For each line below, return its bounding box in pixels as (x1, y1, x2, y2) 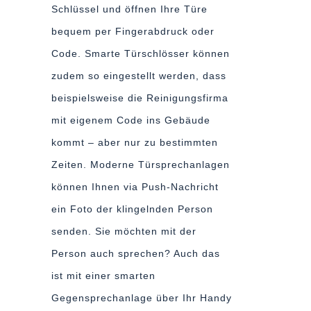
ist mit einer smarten (51, 270, 155, 281)
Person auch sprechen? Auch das (51, 248, 220, 259)
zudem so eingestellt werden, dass (51, 70, 226, 81)
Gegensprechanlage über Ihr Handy (51, 292, 232, 303)
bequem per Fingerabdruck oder (51, 26, 215, 37)
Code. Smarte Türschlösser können (51, 48, 230, 59)
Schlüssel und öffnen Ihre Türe (51, 3, 208, 15)
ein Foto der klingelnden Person (51, 203, 213, 215)
